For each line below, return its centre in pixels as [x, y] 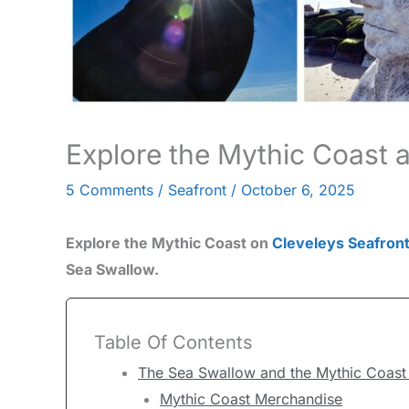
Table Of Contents [173, 342]
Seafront [197, 189]
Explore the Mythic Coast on [169, 242]
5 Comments [110, 189]
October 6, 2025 [298, 189]
